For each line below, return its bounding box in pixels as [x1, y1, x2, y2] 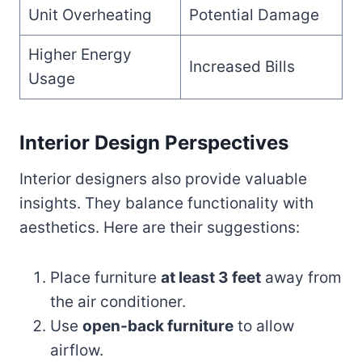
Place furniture [50, 267, 161, 287]
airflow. [50, 340, 103, 360]
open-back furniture [82, 316, 234, 335]
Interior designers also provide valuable [19, 169, 307, 188]
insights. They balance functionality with [19, 193, 314, 213]
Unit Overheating [27, 5, 152, 24]
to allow [234, 316, 294, 335]
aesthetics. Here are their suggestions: [19, 217, 300, 237]
